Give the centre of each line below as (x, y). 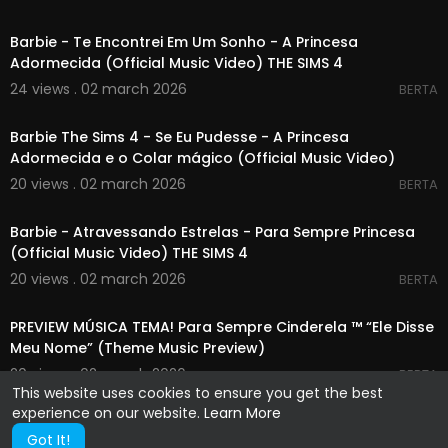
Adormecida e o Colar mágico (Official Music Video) (202, 158)
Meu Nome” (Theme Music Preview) (137, 348)
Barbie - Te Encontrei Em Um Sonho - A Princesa (184, 42)
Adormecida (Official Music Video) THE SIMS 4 (176, 63)
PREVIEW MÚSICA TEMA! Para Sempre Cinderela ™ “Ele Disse (222, 327)
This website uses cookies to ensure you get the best (197, 393)
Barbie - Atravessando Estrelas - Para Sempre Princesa (212, 232)
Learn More (242, 413)
